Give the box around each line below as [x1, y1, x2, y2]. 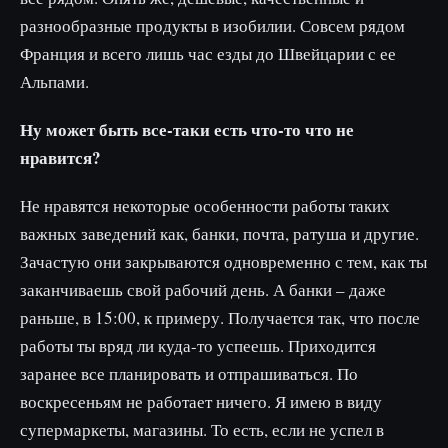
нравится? [20, 144, 101, 170]
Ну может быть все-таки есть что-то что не [20, 116, 354, 142]
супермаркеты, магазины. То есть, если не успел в [20, 417, 384, 441]
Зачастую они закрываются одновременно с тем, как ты [20, 249, 427, 273]
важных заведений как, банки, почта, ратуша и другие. [20, 221, 419, 245]
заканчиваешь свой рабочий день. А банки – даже [20, 277, 386, 301]
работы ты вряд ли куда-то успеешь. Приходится [20, 333, 376, 357]
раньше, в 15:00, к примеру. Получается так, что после [20, 305, 420, 329]
